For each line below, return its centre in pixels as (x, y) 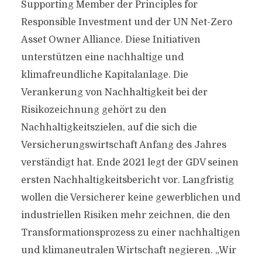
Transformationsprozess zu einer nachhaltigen (130, 233)
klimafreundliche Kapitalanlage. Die (104, 75)
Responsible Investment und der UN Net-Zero (126, 22)
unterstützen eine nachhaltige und (102, 57)
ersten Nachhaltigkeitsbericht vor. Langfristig (127, 180)
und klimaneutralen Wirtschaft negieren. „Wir (128, 250)
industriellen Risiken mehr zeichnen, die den (125, 215)
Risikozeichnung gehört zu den (94, 110)
